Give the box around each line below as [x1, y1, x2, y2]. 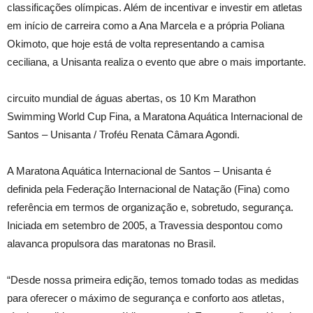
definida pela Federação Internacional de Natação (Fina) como [7, 183, 289, 196]
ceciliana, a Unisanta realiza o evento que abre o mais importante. [7, 56, 306, 68]
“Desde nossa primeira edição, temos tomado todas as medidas [7, 274, 299, 286]
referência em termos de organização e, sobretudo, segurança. [7, 201, 293, 214]
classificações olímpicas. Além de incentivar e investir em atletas [7, 1, 303, 14]
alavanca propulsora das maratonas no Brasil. [7, 238, 216, 250]
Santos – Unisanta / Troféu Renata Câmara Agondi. [7, 129, 240, 141]
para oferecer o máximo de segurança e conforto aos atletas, [7, 292, 284, 305]
